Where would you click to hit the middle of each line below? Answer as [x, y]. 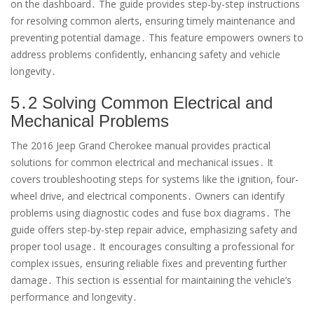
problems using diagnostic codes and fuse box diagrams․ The [151, 213]
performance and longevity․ [74, 297]
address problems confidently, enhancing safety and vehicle [145, 55]
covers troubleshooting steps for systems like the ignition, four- [155, 179]
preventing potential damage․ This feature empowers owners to [157, 38]
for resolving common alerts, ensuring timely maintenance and [153, 21]
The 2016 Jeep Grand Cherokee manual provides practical [141, 146]
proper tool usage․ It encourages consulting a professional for [152, 247]
